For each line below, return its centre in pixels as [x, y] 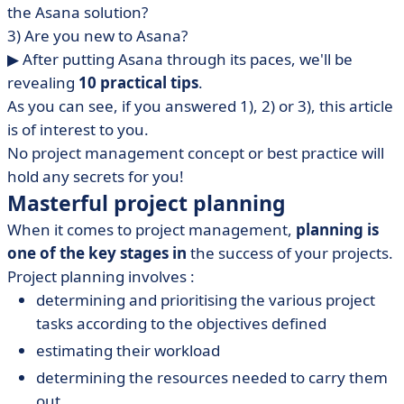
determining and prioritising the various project [206, 300]
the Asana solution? [78, 12]
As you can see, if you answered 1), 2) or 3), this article [200, 106]
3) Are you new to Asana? [97, 36]
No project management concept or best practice [184, 153]
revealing [43, 83]
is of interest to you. [78, 129]
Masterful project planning [147, 203]
